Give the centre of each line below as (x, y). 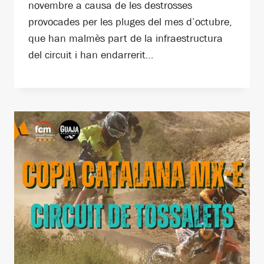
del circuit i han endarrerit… (91, 55)
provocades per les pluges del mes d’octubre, (130, 22)
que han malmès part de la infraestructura (126, 38)
